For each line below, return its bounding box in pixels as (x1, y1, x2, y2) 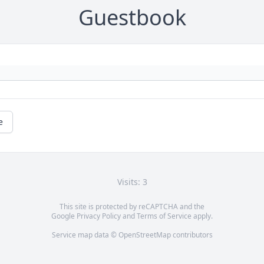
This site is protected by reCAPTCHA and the (60, 202, 204, 212)
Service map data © (51, 230, 118, 240)
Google (51, 211, 77, 222)
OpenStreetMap (118, 230, 171, 240)
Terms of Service (137, 211, 192, 222)
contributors (170, 230, 213, 240)
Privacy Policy (77, 211, 121, 222)
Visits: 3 (117, 176, 147, 188)
